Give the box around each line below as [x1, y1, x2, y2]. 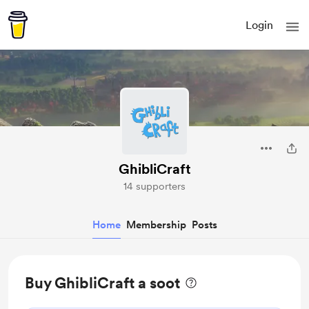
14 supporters [123, 180, 186, 192]
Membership [126, 219, 186, 231]
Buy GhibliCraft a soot [25, 274, 180, 292]
